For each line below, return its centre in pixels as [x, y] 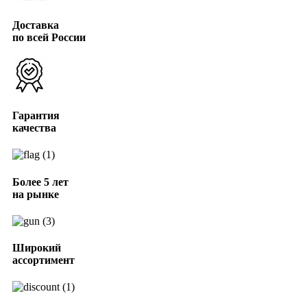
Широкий [37, 248]
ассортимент [44, 260]
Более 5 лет [40, 182]
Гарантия [36, 116]
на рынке [36, 194]
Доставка [36, 25]
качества [34, 128]
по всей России [49, 37]
